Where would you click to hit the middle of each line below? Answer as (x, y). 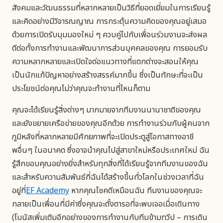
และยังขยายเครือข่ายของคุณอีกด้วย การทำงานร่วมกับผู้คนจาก (111, 123)
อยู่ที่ (19, 190)
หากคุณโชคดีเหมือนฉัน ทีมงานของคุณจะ (136, 190)
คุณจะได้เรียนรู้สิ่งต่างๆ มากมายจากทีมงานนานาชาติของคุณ (107, 110)
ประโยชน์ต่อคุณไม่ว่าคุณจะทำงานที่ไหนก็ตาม (81, 88)
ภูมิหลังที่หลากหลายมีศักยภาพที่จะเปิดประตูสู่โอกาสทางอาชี (103, 137)
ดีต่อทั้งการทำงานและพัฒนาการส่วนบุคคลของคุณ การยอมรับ (110, 48)
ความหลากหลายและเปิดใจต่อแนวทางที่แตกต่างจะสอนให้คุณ (105, 61)
